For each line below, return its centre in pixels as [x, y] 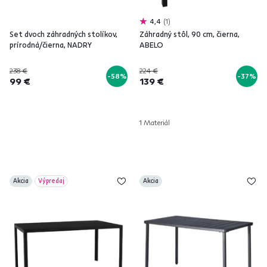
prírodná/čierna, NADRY [51, 45]
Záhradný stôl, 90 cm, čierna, [190, 34]
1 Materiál [155, 122]
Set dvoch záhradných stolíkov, [63, 34]
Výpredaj [51, 181]
